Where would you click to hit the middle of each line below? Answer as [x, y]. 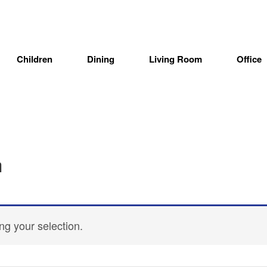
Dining [101, 59]
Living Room [176, 59]
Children [35, 59]
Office [249, 59]
